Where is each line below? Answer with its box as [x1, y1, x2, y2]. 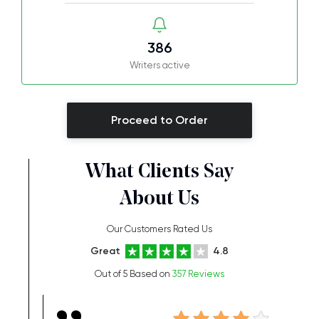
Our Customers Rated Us [107, 224, 212, 234]
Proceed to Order [111, 113, 208, 127]
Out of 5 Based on [95, 268, 172, 279]
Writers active [129, 60, 190, 70]
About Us [120, 189, 199, 209]
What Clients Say [85, 162, 234, 182]
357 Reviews [172, 268, 224, 279]
